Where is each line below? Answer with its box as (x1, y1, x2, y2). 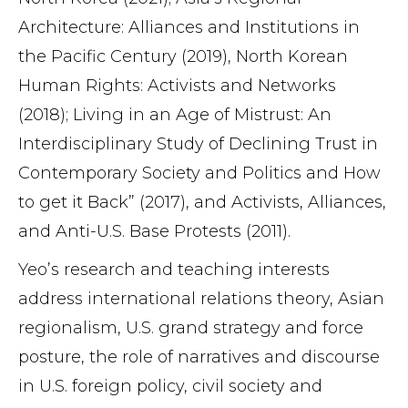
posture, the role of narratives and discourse (18, 347, 380, 367)
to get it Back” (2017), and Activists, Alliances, (18, 192, 386, 212)
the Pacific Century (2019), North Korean (18, 46, 348, 66)
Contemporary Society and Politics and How (18, 163, 381, 183)
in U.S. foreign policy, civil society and (18, 376, 322, 396)
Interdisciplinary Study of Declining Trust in (18, 134, 378, 154)
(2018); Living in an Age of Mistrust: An (18, 105, 331, 125)
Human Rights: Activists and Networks (18, 76, 336, 96)
